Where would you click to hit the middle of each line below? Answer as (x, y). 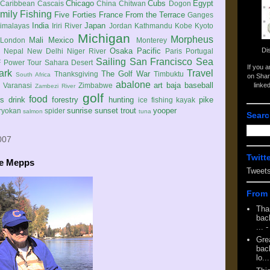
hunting (121, 100)
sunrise (80, 111)
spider (55, 111)
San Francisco (161, 62)
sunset (106, 111)
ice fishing (155, 100)
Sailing (111, 62)
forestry (65, 100)
